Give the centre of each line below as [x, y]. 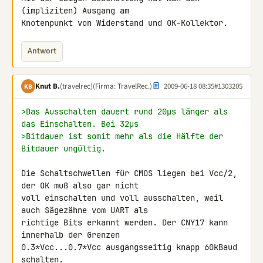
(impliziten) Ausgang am [77, 11]
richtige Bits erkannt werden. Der [101, 222]
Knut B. [48, 86]
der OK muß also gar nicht [82, 186]
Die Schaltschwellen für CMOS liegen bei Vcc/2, [129, 173]
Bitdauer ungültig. [63, 149]
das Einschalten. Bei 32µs [80, 124]
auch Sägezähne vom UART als [87, 210]
